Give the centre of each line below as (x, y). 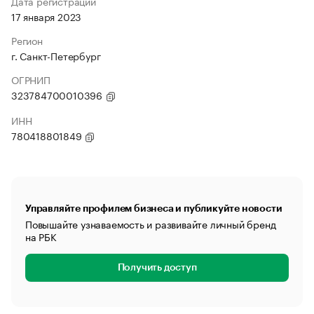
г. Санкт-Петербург (56, 55)
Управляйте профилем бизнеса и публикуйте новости (154, 208)
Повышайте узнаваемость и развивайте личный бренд (151, 224)
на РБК (41, 236)
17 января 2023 (47, 16)
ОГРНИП (31, 79)
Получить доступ (157, 268)
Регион (27, 40)
